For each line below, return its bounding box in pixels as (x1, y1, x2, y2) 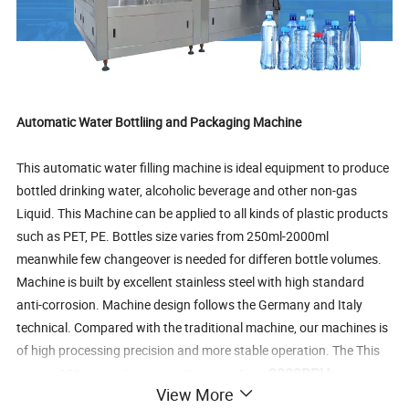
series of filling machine (16, 365, 152, 383)
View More (155, 383, 234, 405)
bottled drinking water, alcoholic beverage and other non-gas (16, 181, 358, 199)
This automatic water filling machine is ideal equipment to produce (16, 158, 390, 176)
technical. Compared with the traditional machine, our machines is (16, 318, 389, 336)
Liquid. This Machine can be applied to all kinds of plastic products (16, 204, 389, 222)
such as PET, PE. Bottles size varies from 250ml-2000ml (16, 226, 330, 245)
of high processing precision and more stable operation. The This (16, 341, 381, 359)
